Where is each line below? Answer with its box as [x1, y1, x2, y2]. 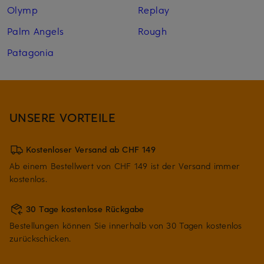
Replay [137, 3, 170, 16]
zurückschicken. [9, 233, 71, 245]
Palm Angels [7, 24, 64, 38]
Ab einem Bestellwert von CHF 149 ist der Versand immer [9, 160, 240, 172]
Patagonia [7, 45, 54, 59]
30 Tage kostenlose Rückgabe [26, 203, 144, 215]
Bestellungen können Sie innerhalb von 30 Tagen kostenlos [9, 220, 242, 232]
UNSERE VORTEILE [9, 109, 116, 126]
